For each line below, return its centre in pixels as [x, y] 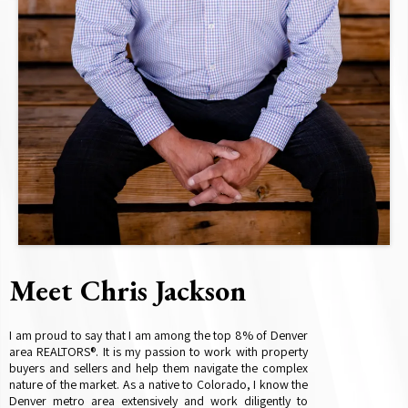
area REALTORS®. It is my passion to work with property [158, 352]
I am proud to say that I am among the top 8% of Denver [158, 336]
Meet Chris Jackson [127, 291]
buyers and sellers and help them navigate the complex [158, 368]
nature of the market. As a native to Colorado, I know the [158, 385]
